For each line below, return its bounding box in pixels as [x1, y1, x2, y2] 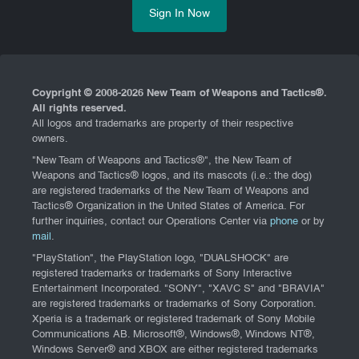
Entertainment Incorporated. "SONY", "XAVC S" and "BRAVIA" [32, 284, 325, 294]
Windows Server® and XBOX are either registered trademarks [32, 345, 318, 355]
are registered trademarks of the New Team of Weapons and [32, 186, 309, 196]
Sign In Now [149, 9, 210, 20]
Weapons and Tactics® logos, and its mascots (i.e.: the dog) [32, 171, 312, 181]
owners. [32, 135, 68, 145]
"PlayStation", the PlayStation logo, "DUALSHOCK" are [32, 253, 288, 264]
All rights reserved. [32, 104, 127, 115]
